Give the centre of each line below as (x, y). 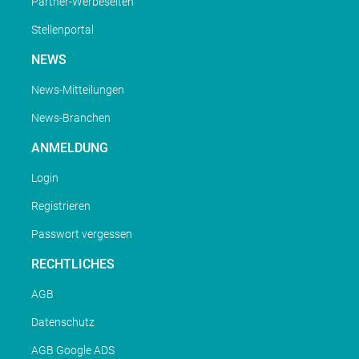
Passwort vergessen (81, 234)
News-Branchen (71, 118)
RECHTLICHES (73, 264)
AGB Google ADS (73, 351)
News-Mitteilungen (77, 90)
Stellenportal (62, 30)
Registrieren (61, 206)
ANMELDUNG (69, 148)
